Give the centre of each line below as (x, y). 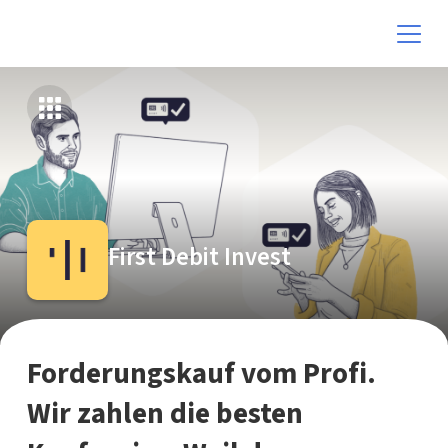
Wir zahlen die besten (164, 413)
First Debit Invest (199, 257)
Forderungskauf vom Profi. (201, 373)
